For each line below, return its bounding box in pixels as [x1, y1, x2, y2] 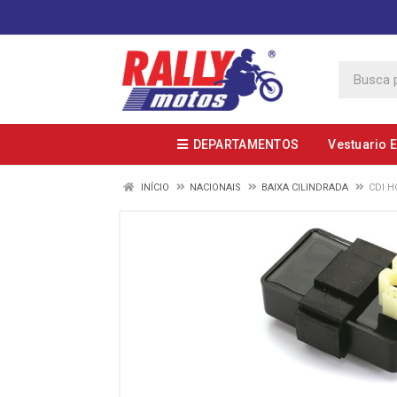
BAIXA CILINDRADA [261, 182, 348, 193]
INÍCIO [138, 182, 169, 193]
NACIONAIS [190, 182, 241, 193]
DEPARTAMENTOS [192, 137, 300, 152]
